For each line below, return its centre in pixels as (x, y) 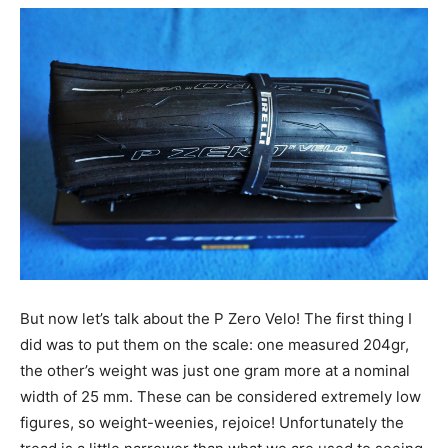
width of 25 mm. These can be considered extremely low (220, 396)
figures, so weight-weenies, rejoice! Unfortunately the (212, 422)
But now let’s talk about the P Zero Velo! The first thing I (216, 318)
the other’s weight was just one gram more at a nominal (215, 370)
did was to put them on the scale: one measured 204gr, (214, 344)
